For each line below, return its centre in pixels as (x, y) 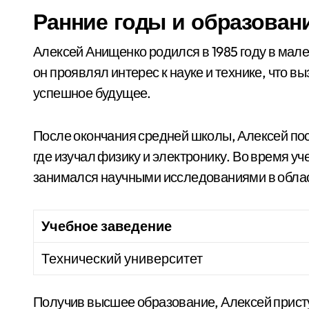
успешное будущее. (92, 93)
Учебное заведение (107, 226)
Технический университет (122, 258)
